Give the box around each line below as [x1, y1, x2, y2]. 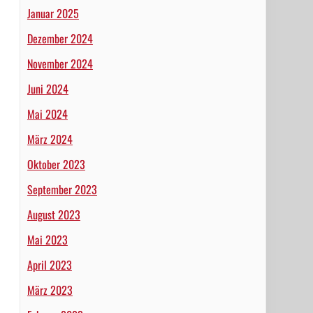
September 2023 [27, 181, 97, 198]
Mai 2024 [27, 105, 68, 122]
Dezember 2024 [27, 30, 93, 47]
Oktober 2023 [27, 156, 85, 173]
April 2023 [27, 256, 72, 273]
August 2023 [27, 206, 80, 223]
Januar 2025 [27, 5, 79, 22]
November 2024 [27, 55, 93, 72]
